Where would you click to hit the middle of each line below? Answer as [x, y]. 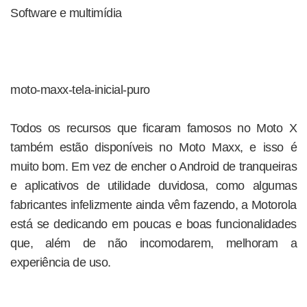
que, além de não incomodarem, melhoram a [153, 243]
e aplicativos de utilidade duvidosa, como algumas [153, 186]
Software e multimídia [66, 13]
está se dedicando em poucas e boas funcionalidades [153, 224]
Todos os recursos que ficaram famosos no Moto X [153, 128]
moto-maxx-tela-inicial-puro [80, 90]
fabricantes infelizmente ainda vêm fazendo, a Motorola [153, 205]
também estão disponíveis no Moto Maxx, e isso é [153, 147]
